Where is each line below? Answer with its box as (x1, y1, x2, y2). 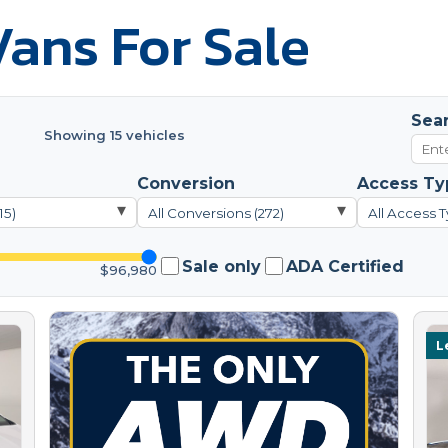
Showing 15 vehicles (43, 127, 185, 143)
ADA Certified (286, 256, 405, 276)
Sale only (182, 256, 262, 276)
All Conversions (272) (148, 204, 285, 221)
